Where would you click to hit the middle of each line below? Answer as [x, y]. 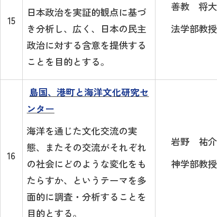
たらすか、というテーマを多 [87, 180]
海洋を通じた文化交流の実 [82, 131]
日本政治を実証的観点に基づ [87, 12]
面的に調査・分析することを [87, 197]
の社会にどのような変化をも [87, 164]
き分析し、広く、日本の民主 [87, 29]
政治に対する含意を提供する [87, 45]
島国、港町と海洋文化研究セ [89, 92]
